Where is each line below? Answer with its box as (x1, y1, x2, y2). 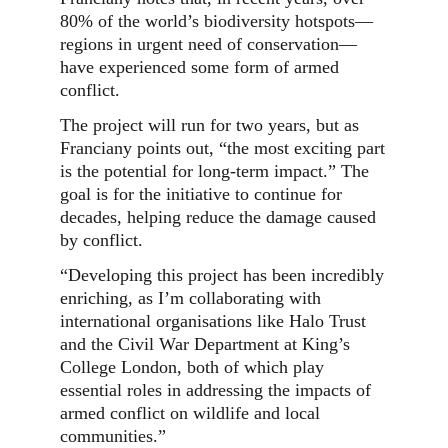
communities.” (60, 426, 166, 446)
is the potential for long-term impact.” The (60, 161, 369, 181)
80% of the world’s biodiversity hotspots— (60, 11, 373, 31)
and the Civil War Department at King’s (60, 334, 350, 354)
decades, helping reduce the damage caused (60, 207, 376, 227)
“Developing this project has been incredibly (60, 265, 384, 285)
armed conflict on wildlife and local (60, 403, 320, 423)
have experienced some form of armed (60, 57, 339, 77)
